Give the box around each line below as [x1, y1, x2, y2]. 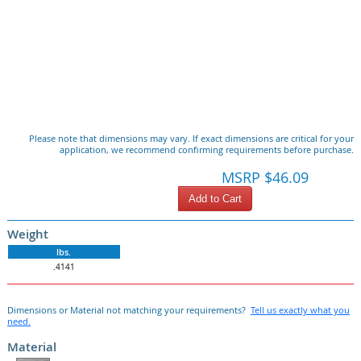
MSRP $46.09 [221, 168, 309, 187]
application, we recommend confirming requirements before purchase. [59, 143, 354, 156]
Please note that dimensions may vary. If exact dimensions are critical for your [28, 132, 354, 144]
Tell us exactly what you [250, 304, 350, 317]
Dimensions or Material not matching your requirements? [6, 304, 251, 317]
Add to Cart [188, 193, 242, 205]
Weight [6, 225, 48, 243]
